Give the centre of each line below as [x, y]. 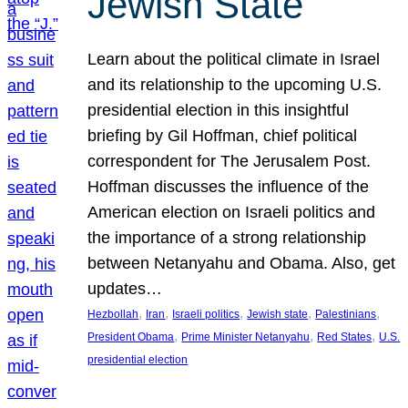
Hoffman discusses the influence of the [229, 187]
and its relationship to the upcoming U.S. [235, 85]
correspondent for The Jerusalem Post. [229, 162]
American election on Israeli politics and [232, 213]
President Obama [131, 337]
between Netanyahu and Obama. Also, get [242, 264]
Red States [345, 337]
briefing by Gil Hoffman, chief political [223, 136]
